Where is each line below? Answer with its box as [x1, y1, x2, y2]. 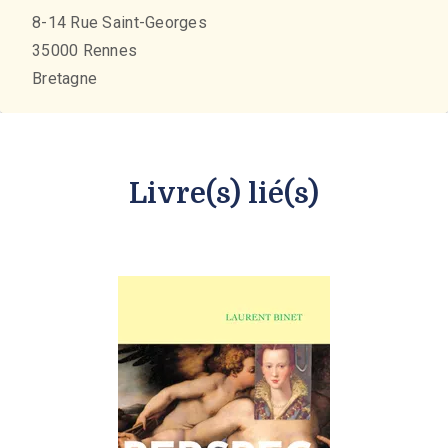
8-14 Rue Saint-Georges [32, 13, 207, 33]
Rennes [82, 41, 138, 61]
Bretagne [32, 69, 98, 89]
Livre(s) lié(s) [129, 178, 319, 211]
